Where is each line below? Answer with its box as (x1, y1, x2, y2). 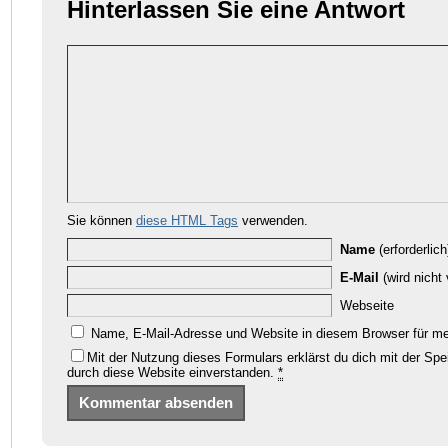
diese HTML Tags (136, 212, 238, 228)
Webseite (340, 297, 394, 313)
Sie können (67, 212, 136, 228)
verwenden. (238, 212, 308, 228)
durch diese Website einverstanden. (67, 364, 278, 380)
